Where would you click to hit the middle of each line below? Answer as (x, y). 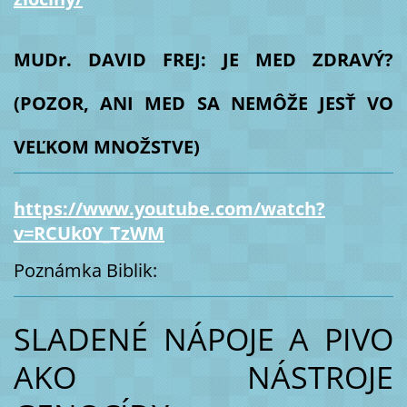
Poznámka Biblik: (87, 270)
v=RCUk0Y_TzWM (89, 233)
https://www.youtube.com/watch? (169, 208)
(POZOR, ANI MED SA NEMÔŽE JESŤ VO (203, 103)
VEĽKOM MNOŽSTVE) (106, 146)
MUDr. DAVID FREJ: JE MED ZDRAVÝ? (203, 59)
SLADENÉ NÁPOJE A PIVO (203, 339)
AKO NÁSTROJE (203, 377)
